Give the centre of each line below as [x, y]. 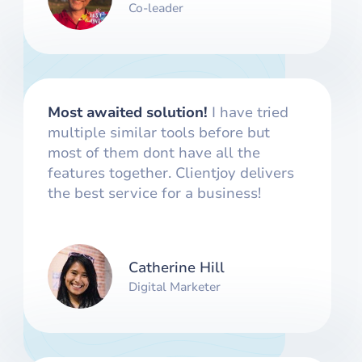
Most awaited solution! [128, 113]
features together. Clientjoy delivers [171, 173]
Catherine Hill [177, 267]
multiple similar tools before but [159, 133]
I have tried [248, 113]
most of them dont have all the [154, 153]
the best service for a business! [154, 194]
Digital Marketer [175, 286]
